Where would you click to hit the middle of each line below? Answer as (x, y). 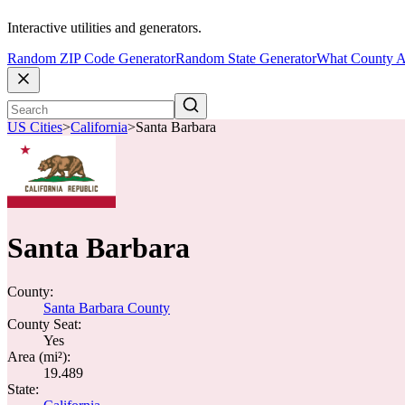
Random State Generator (246, 59)
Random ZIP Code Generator (91, 59)
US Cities (35, 127)
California (99, 127)
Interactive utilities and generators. (104, 28)
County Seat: (44, 324)
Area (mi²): (39, 357)
